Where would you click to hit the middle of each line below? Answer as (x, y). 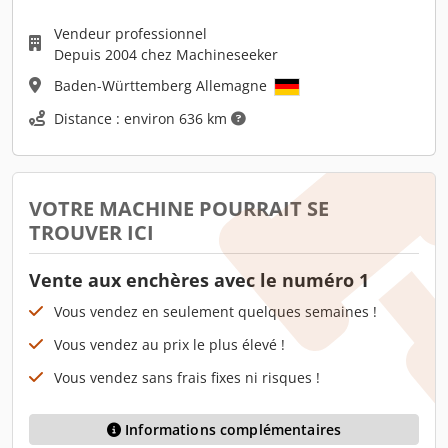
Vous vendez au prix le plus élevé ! (169, 344)
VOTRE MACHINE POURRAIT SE (179, 208)
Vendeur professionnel (130, 33)
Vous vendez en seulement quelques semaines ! (215, 311)
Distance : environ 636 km (142, 118)
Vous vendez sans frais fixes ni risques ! (187, 377)
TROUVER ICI (91, 232)
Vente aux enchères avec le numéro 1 (199, 279)
